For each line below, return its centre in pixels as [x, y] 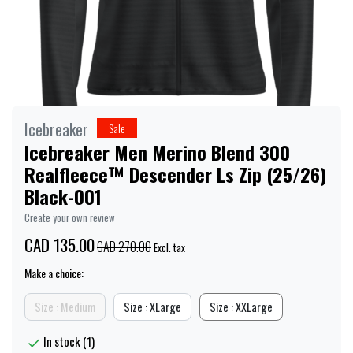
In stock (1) [69, 341]
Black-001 [63, 196]
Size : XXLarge [241, 307]
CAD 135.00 [59, 244]
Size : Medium [65, 307]
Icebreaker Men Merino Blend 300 [157, 152]
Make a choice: [54, 273]
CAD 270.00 [124, 246]
